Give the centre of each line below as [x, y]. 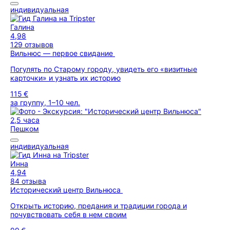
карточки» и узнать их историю [65, 78]
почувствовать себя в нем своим [69, 214]
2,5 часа [25, 120]
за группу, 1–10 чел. [45, 102]
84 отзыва [28, 181]
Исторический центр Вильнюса [66, 190]
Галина [22, 27]
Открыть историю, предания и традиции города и [99, 206]
